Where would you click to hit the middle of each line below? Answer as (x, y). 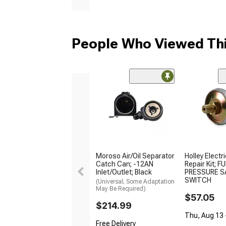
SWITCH (198, 180)
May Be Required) (121, 189)
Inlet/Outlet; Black (124, 172)
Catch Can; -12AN (125, 164)
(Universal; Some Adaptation (135, 182)
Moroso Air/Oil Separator (135, 156)
